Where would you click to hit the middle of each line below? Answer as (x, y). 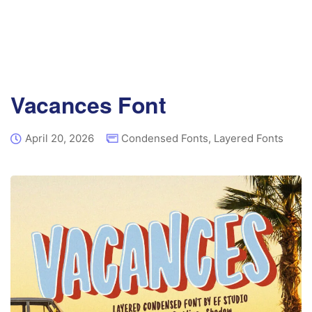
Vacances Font (88, 104)
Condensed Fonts (165, 138)
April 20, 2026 (60, 138)
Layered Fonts (249, 138)
